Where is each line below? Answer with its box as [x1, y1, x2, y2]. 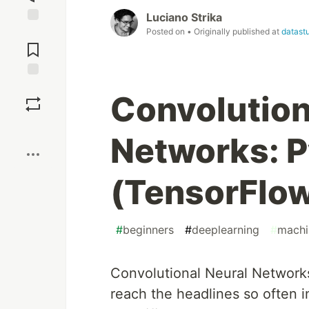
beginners [123, 223, 174, 237]
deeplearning [192, 223, 259, 237]
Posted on [146, 26, 187, 37]
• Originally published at [187, 26, 281, 37]
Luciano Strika [146, 10, 222, 25]
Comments [9, 38, 57, 50]
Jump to [14, 26, 52, 39]
